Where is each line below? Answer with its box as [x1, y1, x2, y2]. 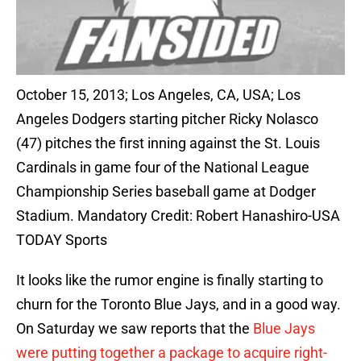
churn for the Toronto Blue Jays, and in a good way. [16, 296, 341, 313]
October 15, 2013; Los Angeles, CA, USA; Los [16, 86, 301, 104]
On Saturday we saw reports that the [16, 320, 253, 338]
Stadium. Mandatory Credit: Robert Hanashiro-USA [16, 207, 340, 225]
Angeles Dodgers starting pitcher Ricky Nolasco [16, 110, 318, 128]
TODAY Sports [16, 231, 107, 249]
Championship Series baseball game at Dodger [16, 183, 316, 201]
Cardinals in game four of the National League [16, 159, 309, 176]
